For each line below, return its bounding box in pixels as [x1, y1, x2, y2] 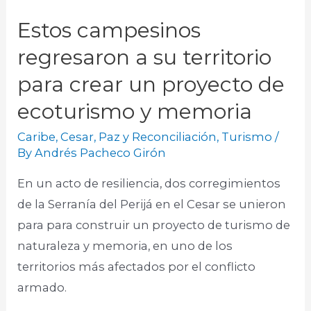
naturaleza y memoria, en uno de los [17, 238, 233, 253]
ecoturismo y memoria [17, 99, 253, 125]
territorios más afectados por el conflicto [17, 259, 256, 274]
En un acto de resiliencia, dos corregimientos [17, 176, 281, 190]
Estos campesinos [17, 17, 201, 44]
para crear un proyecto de [17, 72, 285, 98]
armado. [17, 280, 67, 294]
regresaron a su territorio [17, 44, 272, 71]
